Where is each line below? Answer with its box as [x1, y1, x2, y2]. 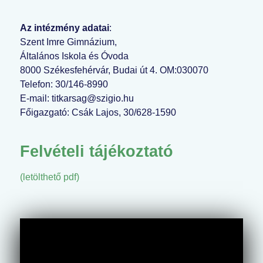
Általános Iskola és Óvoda [20, 51, 129, 62]
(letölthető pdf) [20, 172, 79, 183]
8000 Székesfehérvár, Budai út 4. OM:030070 [20, 65, 208, 76]
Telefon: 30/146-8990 [20, 79, 108, 90]
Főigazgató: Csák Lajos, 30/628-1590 [20, 107, 176, 118]
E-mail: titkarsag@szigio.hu [20, 93, 134, 104]
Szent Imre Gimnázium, [20, 37, 117, 48]
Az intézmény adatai [20, 23, 109, 33]
